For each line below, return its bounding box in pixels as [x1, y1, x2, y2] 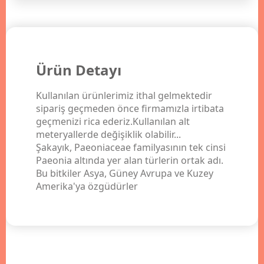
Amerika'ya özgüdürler [36, 180, 138, 193]
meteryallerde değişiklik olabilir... [36, 128, 181, 141]
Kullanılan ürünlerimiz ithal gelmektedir [36, 89, 213, 103]
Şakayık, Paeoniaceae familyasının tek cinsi [36, 141, 226, 154]
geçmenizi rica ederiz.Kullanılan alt [36, 115, 190, 128]
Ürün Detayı [36, 60, 122, 80]
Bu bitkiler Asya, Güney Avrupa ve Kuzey [36, 167, 214, 180]
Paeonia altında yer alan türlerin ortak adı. [36, 154, 224, 167]
